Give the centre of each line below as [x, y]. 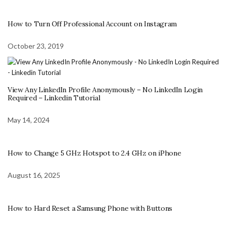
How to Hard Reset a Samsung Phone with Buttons [90, 208]
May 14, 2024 [29, 120]
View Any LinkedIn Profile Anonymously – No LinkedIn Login [105, 89]
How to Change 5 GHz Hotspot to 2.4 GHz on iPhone [94, 153]
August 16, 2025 [34, 175]
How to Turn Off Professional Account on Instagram [92, 24]
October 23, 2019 [36, 46]
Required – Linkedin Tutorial [54, 98]
